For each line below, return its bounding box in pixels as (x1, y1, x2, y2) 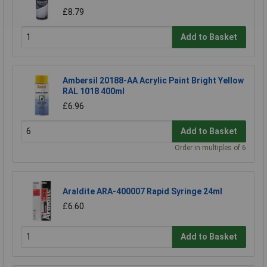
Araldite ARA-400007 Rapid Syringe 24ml (63, 186, 222, 196)
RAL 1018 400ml (63, 86, 125, 96)
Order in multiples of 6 (175, 143, 246, 152)
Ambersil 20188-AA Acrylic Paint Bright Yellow (63, 75, 244, 85)
